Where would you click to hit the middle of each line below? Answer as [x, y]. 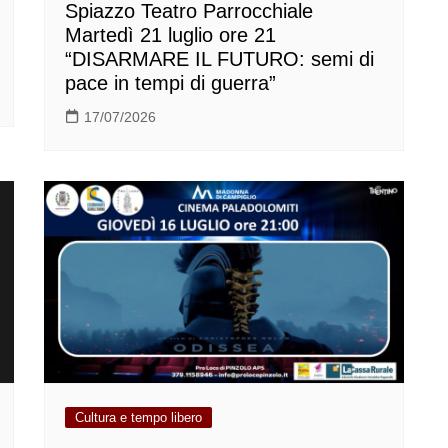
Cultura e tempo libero [138, 418]
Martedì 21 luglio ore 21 [170, 34]
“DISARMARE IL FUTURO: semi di [219, 58]
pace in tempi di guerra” [170, 82]
